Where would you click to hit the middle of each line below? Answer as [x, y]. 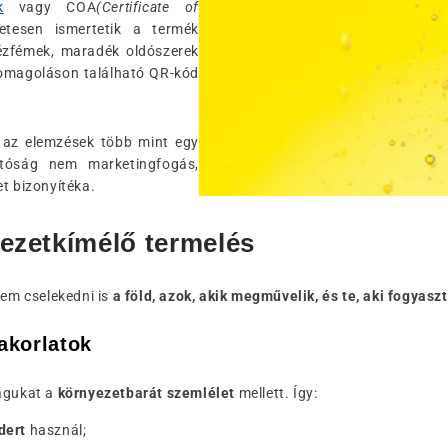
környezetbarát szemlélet [146, 393]
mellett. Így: [276, 393]
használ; [56, 430]
